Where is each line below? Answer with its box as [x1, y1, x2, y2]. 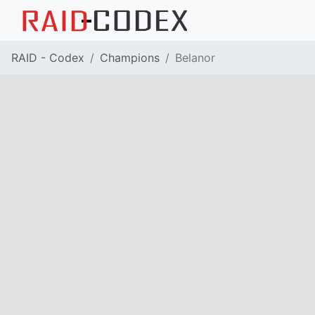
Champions [100, 50, 160, 65]
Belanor [175, 50, 215, 65]
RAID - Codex [11, 50, 84, 65]
